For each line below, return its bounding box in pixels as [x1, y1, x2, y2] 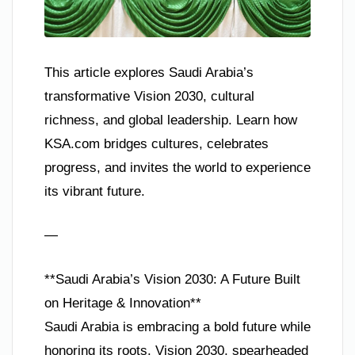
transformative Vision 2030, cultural [44, 88, 254, 104]
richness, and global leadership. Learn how [44, 112, 297, 128]
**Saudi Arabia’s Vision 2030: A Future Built [44, 271, 300, 287]
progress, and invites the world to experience [44, 159, 311, 175]
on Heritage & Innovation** [44, 295, 201, 311]
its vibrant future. [44, 183, 145, 199]
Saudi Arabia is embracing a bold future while [44, 319, 311, 334]
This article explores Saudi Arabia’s [44, 64, 254, 80]
